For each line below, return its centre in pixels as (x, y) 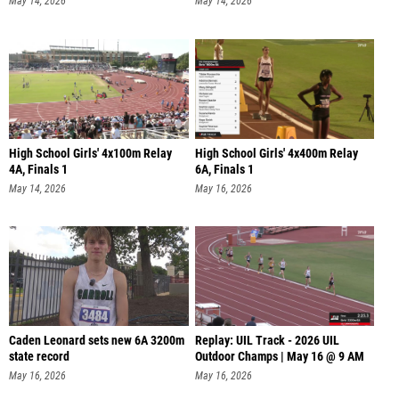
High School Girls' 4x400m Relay (276, 153)
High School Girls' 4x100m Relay (90, 153)
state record (39, 357)
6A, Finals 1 (224, 169)
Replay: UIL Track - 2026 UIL (267, 341)
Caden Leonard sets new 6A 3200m (97, 341)
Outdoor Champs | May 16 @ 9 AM (279, 357)
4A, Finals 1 (38, 169)
